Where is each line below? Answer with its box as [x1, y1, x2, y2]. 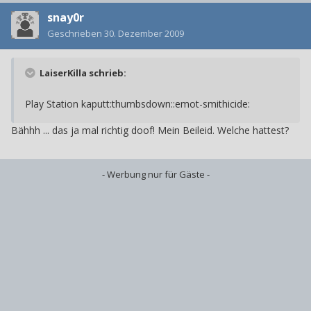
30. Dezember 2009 [104, 27, 184, 40]
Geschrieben [47, 27, 104, 40]
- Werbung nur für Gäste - [101, 168, 210, 181]
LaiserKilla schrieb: [37, 67, 126, 80]
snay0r [47, 10, 84, 26]
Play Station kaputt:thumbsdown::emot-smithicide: [25, 97, 250, 111]
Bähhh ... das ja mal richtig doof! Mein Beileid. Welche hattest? [11, 124, 289, 137]
